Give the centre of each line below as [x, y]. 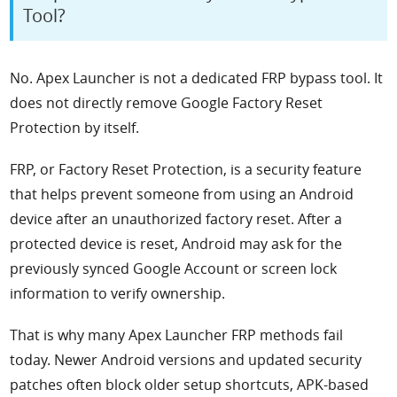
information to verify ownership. [118, 293]
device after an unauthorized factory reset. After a [176, 218]
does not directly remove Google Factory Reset [167, 103]
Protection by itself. [75, 128]
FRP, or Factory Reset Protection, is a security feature [186, 169]
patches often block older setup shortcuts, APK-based [190, 384]
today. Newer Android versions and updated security [186, 359]
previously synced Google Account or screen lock [174, 268]
